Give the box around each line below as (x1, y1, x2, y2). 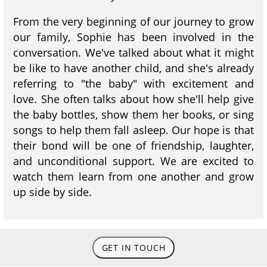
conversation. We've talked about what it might (13, 45, 254, 60)
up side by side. (13, 184, 92, 199)
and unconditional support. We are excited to (13, 153, 254, 168)
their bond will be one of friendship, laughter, (13, 138, 254, 153)
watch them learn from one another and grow (13, 169, 254, 184)
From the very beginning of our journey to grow (13, 14, 254, 29)
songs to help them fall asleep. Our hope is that (13, 122, 254, 137)
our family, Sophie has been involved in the (13, 29, 254, 44)
